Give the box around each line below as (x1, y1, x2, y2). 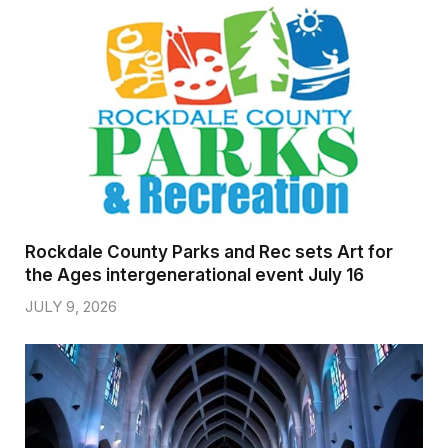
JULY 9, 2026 (25, 296, 117, 316)
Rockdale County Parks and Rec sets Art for (25, 241, 393, 262)
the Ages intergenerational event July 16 (25, 264, 364, 285)
